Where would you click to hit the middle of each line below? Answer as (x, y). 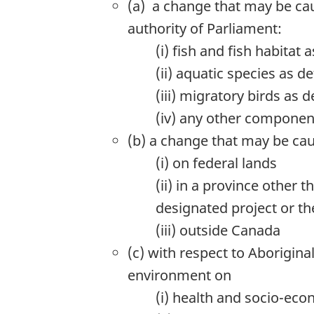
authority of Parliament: (205, 28)
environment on (179, 275)
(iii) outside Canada (218, 230)
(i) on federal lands (216, 163)
